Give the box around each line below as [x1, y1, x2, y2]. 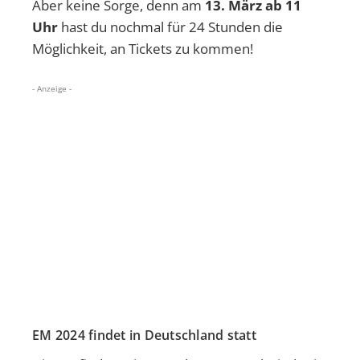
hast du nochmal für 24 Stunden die [61, 17, 283, 36]
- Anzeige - [32, 82, 72, 94]
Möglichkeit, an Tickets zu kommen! [32, 39, 253, 58]
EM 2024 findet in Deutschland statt [32, 325, 256, 344]
